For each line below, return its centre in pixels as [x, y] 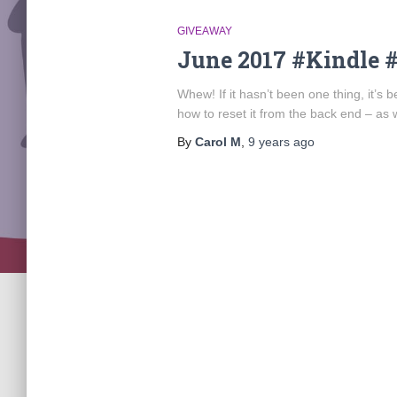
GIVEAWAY [204, 31]
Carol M [218, 142]
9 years [269, 142]
